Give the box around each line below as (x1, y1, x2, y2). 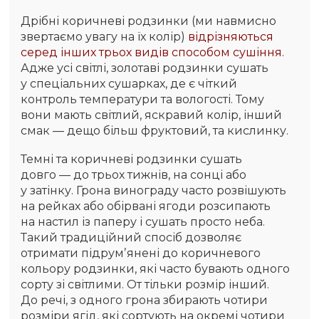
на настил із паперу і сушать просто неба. (21, 215, 266, 229)
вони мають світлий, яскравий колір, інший (21, 108, 283, 122)
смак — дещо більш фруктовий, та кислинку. (21, 124, 289, 138)
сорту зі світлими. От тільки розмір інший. (21, 278, 270, 292)
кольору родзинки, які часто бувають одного (21, 262, 291, 276)
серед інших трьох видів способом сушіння (21, 46, 283, 60)
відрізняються (188, 30, 274, 44)
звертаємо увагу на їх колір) (21, 30, 189, 44)
